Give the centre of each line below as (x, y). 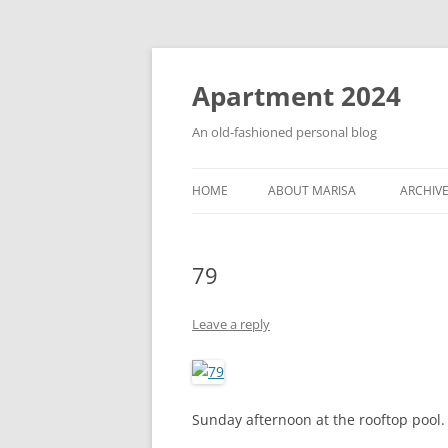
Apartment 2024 (296, 96)
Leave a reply (231, 324)
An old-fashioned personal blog (284, 132)
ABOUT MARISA (312, 190)
